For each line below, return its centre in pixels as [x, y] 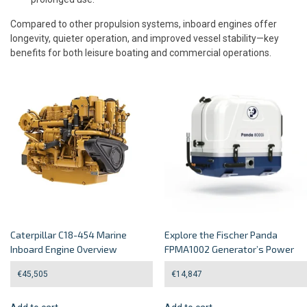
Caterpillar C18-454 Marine [69, 234]
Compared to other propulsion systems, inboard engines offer [144, 24]
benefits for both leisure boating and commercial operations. [141, 52]
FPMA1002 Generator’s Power [230, 249]
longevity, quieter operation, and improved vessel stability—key [145, 38]
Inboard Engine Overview [64, 249]
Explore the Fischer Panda [221, 234]
